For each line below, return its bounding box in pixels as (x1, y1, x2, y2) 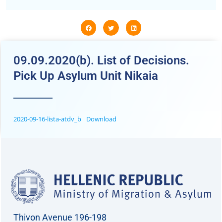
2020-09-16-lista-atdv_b (13, 114, 81, 123)
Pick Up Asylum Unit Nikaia (13, 68, 158, 83)
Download (86, 114, 116, 123)
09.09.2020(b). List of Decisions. (13, 53, 189, 67)
